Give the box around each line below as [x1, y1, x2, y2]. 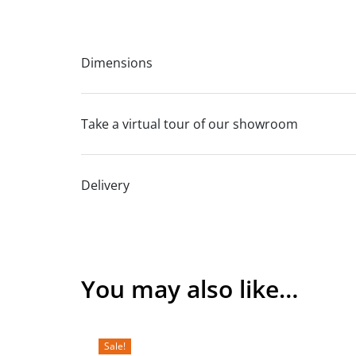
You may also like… [81, 273, 299, 305]
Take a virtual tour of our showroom [81, 115, 298, 133]
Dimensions [81, 54, 153, 72]
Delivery [81, 176, 130, 194]
